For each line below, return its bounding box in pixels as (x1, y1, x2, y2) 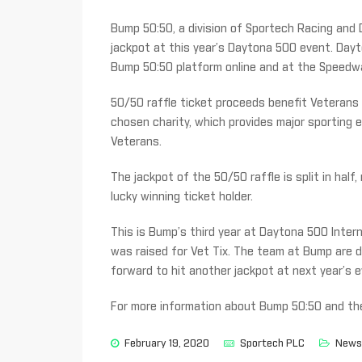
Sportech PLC (240, 339, 305, 350)
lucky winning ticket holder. (111, 192, 253, 204)
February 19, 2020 (124, 339, 209, 350)
